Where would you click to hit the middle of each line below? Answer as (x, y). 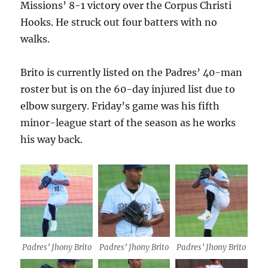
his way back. (52, 140)
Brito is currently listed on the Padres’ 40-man (132, 73)
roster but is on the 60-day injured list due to (128, 89)
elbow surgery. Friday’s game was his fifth (120, 106)
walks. (35, 39)
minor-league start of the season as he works (128, 123)
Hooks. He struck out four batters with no (119, 22)
